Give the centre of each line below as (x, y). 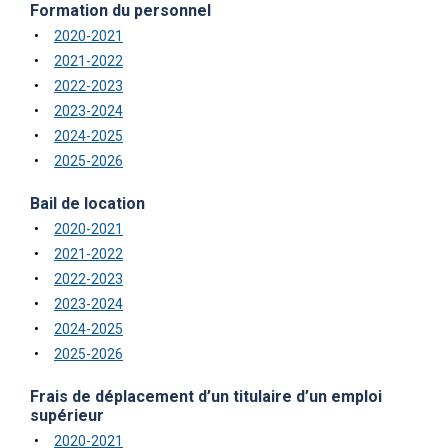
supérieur (67, 416)
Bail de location (87, 204)
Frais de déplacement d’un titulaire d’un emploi (206, 397)
